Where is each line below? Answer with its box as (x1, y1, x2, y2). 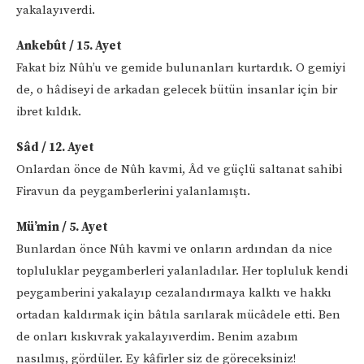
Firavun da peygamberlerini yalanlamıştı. (16, 183, 250, 199)
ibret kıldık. (16, 103, 81, 119)
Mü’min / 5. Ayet (16, 219, 108, 235)
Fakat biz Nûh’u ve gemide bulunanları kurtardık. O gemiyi (16, 59, 345, 76)
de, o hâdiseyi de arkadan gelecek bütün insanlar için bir (16, 81, 337, 97)
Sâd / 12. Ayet (16, 139, 94, 155)
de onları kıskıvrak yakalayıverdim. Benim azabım (16, 328, 298, 344)
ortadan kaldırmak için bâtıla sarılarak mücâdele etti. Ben (16, 306, 340, 323)
